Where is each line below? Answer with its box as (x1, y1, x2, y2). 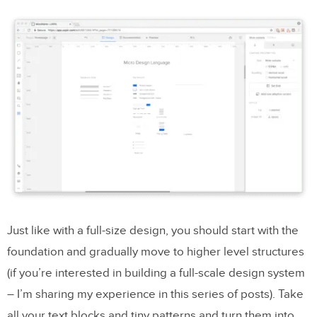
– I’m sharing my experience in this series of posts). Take (7, 287, 304, 301)
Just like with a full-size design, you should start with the (7, 223, 299, 238)
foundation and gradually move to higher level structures (7, 244, 304, 259)
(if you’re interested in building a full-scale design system (7, 265, 305, 280)
